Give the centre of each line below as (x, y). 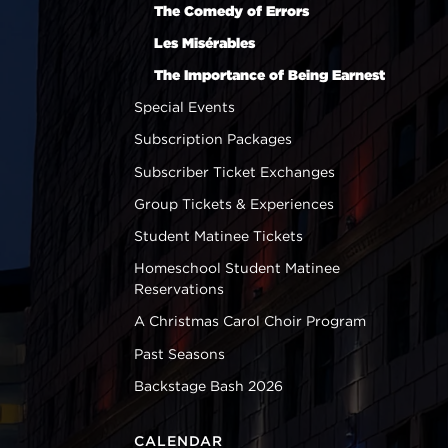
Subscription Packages (213, 139)
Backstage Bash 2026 (209, 385)
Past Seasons (180, 353)
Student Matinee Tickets (219, 235)
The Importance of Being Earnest (270, 75)
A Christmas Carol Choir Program (250, 321)
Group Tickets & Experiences (234, 203)
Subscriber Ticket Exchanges (235, 171)
